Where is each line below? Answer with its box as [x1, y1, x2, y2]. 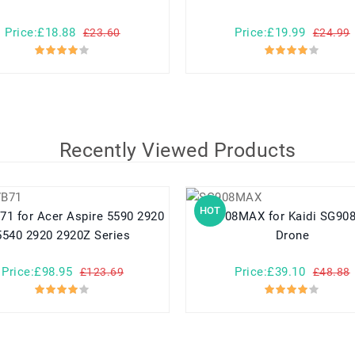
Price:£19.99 [235, 25, 306, 40]
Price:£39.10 [235, 265, 306, 280]
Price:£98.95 [2, 265, 72, 280]
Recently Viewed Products [59, 139, 296, 162]
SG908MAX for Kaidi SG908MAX [202, 209, 269, 224]
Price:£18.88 [5, 25, 76, 40]
